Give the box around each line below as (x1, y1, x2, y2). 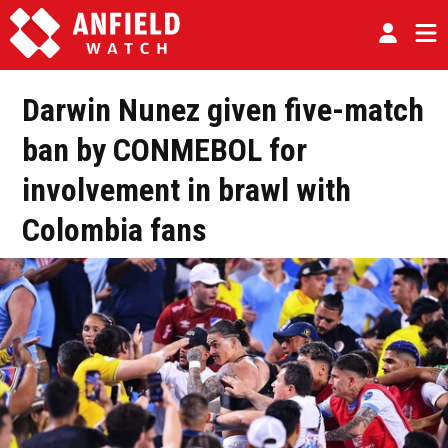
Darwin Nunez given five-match (22, 91, 424, 129)
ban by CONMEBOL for (22, 131, 307, 169)
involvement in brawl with (22, 171, 351, 209)
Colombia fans (22, 211, 207, 249)
